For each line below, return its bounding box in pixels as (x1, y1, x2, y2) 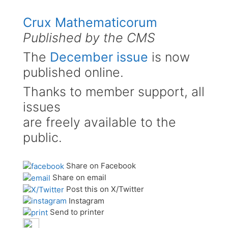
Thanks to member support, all (23, 83, 205, 99)
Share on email (52, 172, 106, 182)
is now (148, 49, 190, 65)
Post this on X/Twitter (66, 184, 144, 194)
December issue (50, 49, 148, 65)
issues (23, 99, 61, 115)
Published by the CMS (23, 30, 155, 45)
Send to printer (50, 207, 104, 217)
